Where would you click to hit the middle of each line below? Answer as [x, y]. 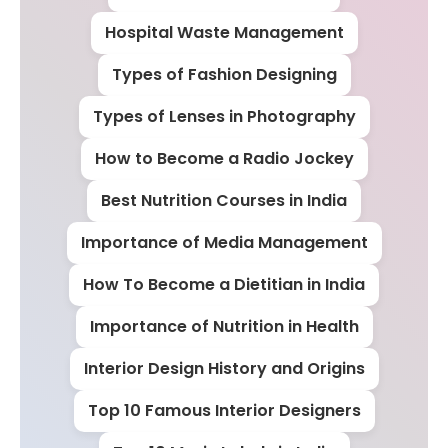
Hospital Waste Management [224, 32]
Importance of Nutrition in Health [224, 326]
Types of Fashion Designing [224, 74]
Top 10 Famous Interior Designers [224, 410]
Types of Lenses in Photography [224, 116]
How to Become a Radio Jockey [224, 158]
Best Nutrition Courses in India [224, 200]
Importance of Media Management [224, 242]
